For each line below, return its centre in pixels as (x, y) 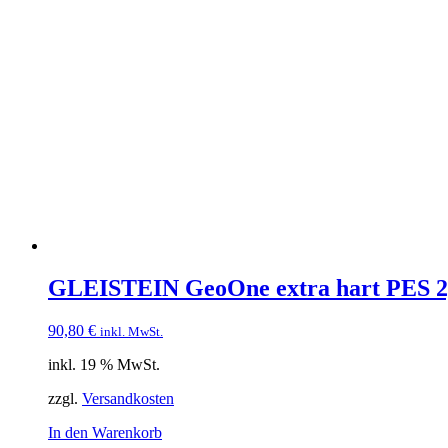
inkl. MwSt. (131, 331)
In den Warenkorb (105, 432)
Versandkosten (128, 398)
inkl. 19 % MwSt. (104, 364)
